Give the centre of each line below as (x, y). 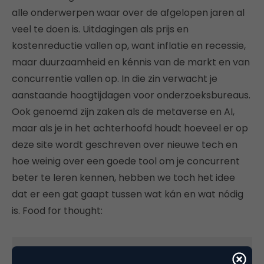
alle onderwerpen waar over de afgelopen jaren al (128, 12)
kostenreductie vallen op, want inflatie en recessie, (129, 45)
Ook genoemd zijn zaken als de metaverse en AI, (123, 111)
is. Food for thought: (57, 210)
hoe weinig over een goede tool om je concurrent (126, 161)
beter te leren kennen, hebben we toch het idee (123, 177)
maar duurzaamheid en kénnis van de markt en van (131, 62)
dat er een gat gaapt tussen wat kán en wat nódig (128, 194)
